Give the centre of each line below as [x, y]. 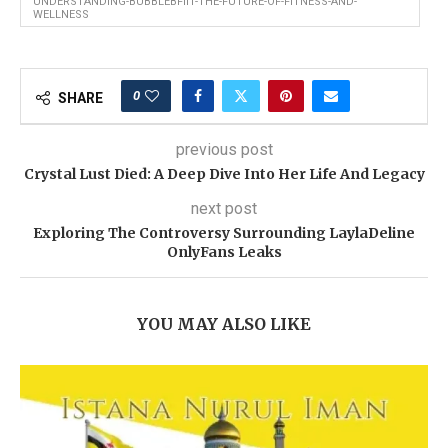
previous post [224, 149]
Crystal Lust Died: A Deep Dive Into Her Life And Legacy [224, 174]
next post [224, 208]
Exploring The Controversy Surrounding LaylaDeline [224, 233]
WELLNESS [61, 14]
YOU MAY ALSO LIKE [224, 324]
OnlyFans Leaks [224, 252]
